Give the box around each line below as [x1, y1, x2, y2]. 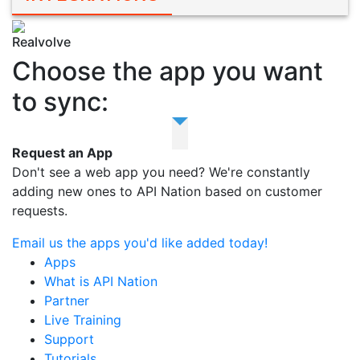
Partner [44, 292, 89, 309]
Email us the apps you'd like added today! [12, 235, 268, 251]
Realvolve [12, 34, 71, 50]
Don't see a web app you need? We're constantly [12, 164, 310, 180]
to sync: [12, 86, 108, 117]
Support [44, 331, 94, 347]
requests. [12, 202, 67, 219]
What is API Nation [44, 273, 157, 289]
